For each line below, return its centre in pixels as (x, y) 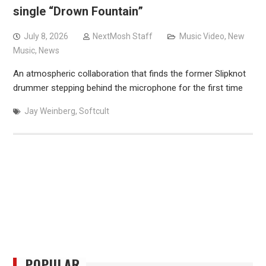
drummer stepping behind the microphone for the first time (128, 88)
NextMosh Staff (122, 37)
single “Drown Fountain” (78, 12)
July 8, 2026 (46, 37)
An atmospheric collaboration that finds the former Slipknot (129, 74)
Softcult (94, 111)
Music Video (202, 37)
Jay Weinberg (50, 111)
